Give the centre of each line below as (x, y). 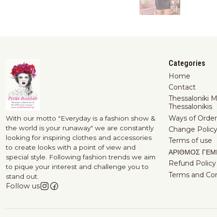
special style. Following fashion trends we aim (81, 157)
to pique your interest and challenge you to (77, 167)
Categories (187, 63)
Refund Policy (192, 163)
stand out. (22, 177)
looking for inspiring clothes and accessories (79, 138)
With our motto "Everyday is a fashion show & (81, 118)
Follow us (23, 186)
